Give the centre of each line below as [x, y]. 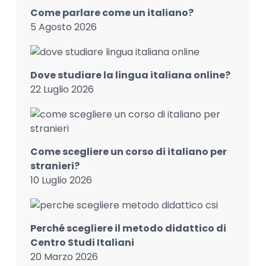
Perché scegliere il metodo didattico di [128, 228]
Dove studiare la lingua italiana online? [130, 75]
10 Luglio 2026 [61, 180]
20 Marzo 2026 [64, 256]
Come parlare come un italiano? [112, 12]
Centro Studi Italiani [82, 242]
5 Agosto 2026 [63, 27]
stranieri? [55, 166]
